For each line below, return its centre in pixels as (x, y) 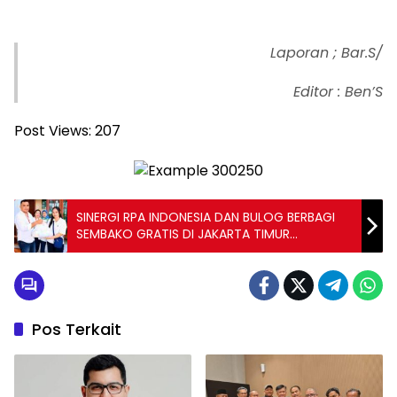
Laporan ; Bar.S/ (327, 53)
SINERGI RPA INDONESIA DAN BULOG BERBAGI (206, 217)
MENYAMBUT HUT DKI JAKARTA (166, 250)
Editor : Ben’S (338, 92)
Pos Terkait (77, 329)
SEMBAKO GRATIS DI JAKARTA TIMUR (183, 234)
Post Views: (53, 131)
